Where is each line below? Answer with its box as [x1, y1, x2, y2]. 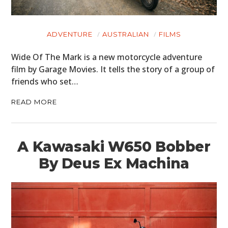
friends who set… [11, 76, 79, 88]
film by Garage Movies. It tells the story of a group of [11, 64, 215, 75]
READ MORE [11, 98, 58, 106]
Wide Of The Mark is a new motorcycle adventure [11, 51, 203, 63]
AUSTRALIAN [102, 30, 149, 39]
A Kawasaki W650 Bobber [17, 138, 211, 156]
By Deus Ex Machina [39, 155, 189, 173]
